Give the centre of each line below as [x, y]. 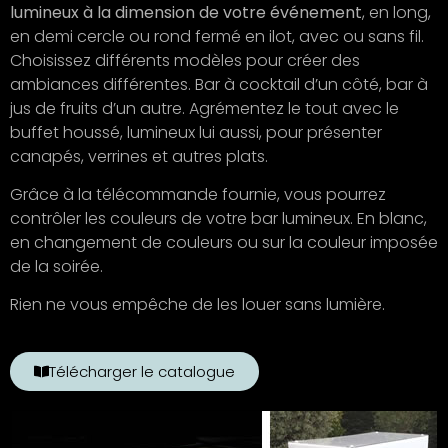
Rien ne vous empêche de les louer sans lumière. [197, 305]
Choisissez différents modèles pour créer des [185, 60]
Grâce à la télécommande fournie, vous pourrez [198, 194]
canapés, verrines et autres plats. [139, 156]
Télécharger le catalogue [142, 371]
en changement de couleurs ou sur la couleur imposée [224, 242]
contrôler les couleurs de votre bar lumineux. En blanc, [218, 218]
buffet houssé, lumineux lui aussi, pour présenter [196, 132]
